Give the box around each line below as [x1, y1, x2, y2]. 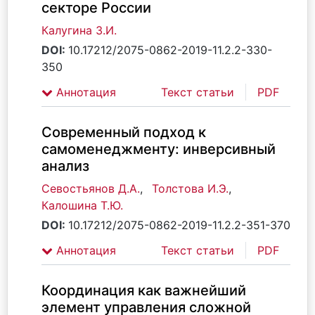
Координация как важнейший [41, 282, 246, 299]
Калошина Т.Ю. [41, 198, 123, 212]
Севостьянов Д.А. [41, 181, 140, 195]
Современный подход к [41, 124, 206, 141]
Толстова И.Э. [152, 181, 229, 195]
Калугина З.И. [41, 23, 117, 37]
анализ [41, 157, 89, 174]
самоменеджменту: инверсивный [41, 141, 276, 157]
